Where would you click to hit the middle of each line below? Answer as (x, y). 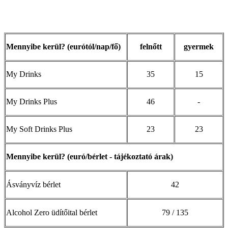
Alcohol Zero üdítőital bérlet (52, 212)
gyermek (199, 46)
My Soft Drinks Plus (39, 129)
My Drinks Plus (32, 101)
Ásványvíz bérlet (33, 184)
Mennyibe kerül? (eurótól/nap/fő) (63, 46)
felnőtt (151, 46)
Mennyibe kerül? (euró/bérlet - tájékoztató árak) (90, 156)
